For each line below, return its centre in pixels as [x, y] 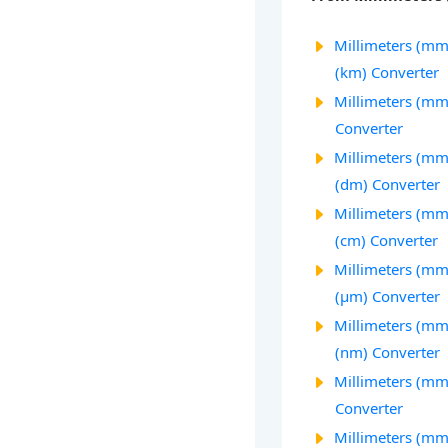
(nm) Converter [388, 352]
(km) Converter [387, 72]
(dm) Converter [388, 184]
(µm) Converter [388, 296]
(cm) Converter [387, 240]
